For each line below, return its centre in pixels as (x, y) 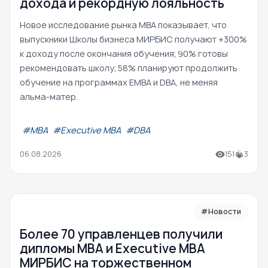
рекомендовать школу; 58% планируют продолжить (129, 68)
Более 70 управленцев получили (121, 234)
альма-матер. (49, 96)
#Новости (221, 211)
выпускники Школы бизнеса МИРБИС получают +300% (133, 39)
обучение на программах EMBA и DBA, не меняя (119, 82)
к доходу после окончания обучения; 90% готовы (124, 53)
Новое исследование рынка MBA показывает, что (123, 25)
